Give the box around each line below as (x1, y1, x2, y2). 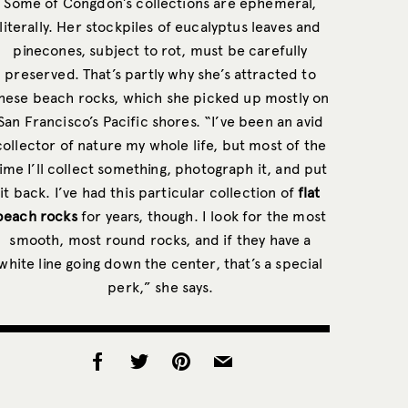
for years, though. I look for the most (76, 207, 326, 225)
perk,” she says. (107, 278, 213, 296)
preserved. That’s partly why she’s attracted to (5, 65, 316, 83)
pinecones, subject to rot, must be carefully (13, 41, 308, 59)
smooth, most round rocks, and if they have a (9, 230, 311, 249)
